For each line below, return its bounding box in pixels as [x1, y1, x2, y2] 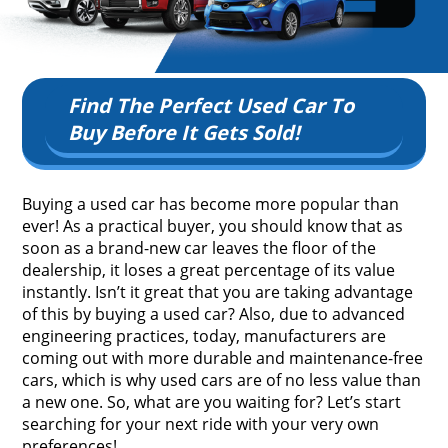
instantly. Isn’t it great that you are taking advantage [22, 280, 414, 303]
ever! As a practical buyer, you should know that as [22, 214, 404, 237]
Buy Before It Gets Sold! [68, 118, 301, 146]
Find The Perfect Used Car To [68, 91, 355, 119]
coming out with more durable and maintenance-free [22, 346, 424, 369]
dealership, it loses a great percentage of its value [22, 258, 396, 281]
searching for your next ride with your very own [22, 412, 380, 435]
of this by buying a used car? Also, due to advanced [22, 302, 406, 325]
